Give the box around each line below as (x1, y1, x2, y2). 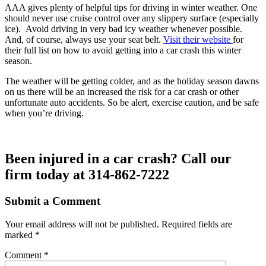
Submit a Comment (5, 195, 100, 208)
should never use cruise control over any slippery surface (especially (5, 13, 259, 24)
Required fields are (161, 218, 232, 229)
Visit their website (163, 34, 233, 45)
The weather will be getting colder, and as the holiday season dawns (5, 76, 259, 87)
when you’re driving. (5, 108, 84, 119)
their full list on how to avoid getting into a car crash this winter (5, 45, 241, 56)
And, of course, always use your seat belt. (5, 34, 163, 45)
